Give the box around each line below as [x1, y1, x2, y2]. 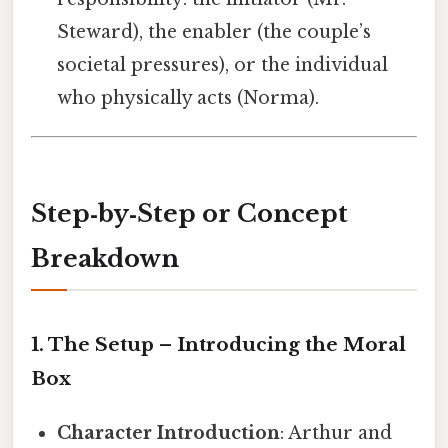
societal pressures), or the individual [57, 54, 389, 77]
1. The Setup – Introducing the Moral [31, 332, 406, 356]
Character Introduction [57, 421, 281, 444]
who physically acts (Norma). [57, 87, 320, 110]
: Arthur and [280, 421, 393, 444]
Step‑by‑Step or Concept [31, 199, 348, 229]
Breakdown [31, 244, 179, 274]
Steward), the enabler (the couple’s [57, 21, 372, 44]
